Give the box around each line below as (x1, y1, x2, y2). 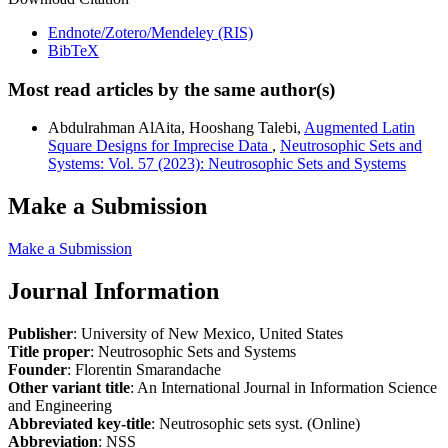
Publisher (8, 325, 73, 343)
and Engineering (8, 397, 112, 415)
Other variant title (8, 379, 130, 397)
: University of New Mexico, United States (73, 325, 343, 343)
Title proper (8, 343, 90, 361)
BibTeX (48, 42, 99, 60)
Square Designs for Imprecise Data (48, 137, 272, 155)
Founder (8, 361, 67, 379)
